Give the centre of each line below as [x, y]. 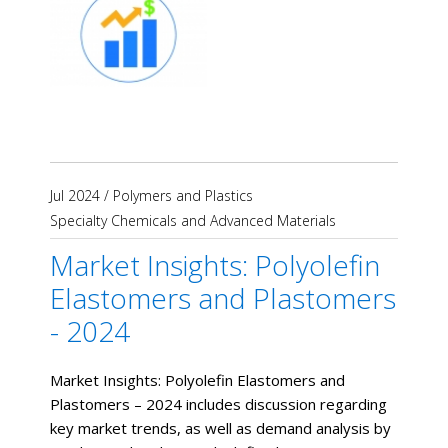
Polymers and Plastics [183, 196]
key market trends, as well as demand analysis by [220, 428]
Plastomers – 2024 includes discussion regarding [218, 404]
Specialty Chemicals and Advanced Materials [193, 221]
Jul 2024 [75, 196]
